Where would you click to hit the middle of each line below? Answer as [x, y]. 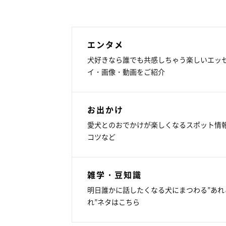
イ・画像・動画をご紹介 [126, 71]
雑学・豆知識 [115, 174]
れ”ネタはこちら [114, 202]
